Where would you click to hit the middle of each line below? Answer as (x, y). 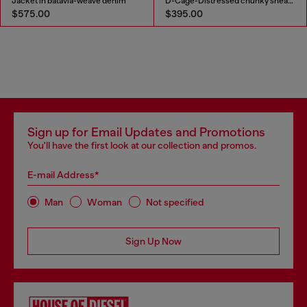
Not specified (175, 202)
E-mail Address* (63, 175)
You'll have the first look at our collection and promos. (142, 146)
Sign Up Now (153, 242)
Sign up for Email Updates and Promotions (146, 133)
